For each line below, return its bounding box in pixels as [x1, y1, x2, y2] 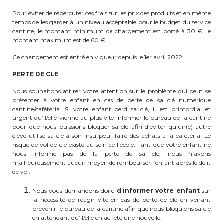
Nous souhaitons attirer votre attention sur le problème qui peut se [12, 87, 211, 95]
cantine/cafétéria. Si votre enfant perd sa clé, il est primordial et [12, 105, 211, 112]
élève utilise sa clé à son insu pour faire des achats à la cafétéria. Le [12, 132, 211, 139]
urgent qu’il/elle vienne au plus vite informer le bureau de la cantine [12, 114, 211, 121]
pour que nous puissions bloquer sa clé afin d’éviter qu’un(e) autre [12, 123, 211, 130]
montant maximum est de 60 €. [12, 36, 107, 44]
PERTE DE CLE [12, 70, 58, 78]
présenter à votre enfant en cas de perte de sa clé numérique [12, 96, 211, 104]
